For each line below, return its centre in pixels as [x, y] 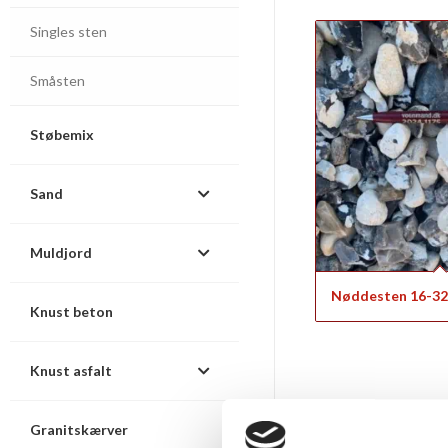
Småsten [57, 80]
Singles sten [68, 31]
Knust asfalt [71, 370]
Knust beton [71, 311]
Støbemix [62, 134]
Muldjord [61, 252]
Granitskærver [79, 429]
